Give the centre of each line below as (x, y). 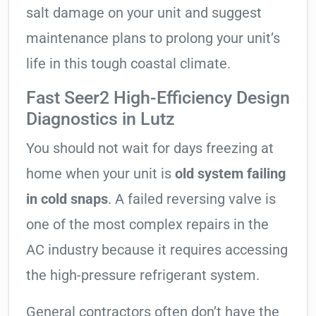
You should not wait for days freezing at (150, 148)
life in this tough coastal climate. (128, 64)
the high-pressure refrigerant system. (143, 275)
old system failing (230, 174)
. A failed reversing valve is (192, 199)
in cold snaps (67, 199)
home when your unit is (101, 174)
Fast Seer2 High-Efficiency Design (158, 98)
